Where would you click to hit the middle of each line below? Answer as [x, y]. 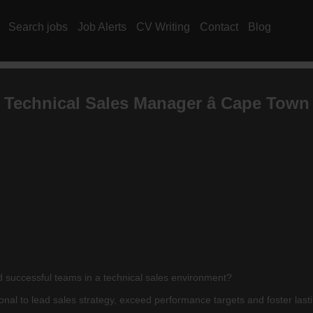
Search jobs [38, 27]
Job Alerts [102, 27]
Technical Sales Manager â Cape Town [156, 103]
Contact [219, 27]
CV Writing [163, 27]
